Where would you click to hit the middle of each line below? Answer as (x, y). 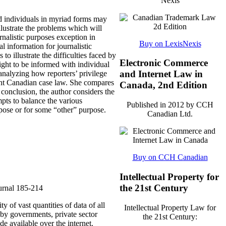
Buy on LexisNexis (170, 43)
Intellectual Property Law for (170, 207)
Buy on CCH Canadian (170, 157)
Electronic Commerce (164, 63)
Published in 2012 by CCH (170, 105)
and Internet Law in (161, 74)
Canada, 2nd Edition (163, 85)
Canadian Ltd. (170, 114)
